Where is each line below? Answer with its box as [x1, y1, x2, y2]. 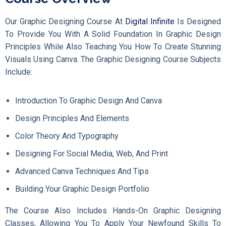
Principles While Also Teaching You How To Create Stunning [5, 41, 221, 51]
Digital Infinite [125, 16, 175, 26]
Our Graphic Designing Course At [5, 16, 125, 26]
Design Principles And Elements [15, 113, 129, 123]
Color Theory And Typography [15, 131, 119, 141]
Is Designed [174, 16, 221, 26]
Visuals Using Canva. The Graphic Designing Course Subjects [5, 54, 221, 64]
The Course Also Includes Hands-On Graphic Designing [5, 205, 221, 215]
